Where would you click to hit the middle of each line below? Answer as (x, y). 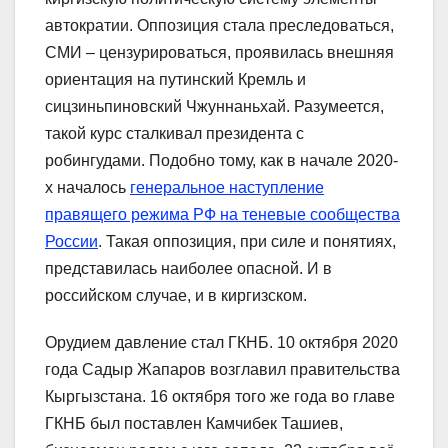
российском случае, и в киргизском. (176, 295)
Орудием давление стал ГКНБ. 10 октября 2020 (221, 342)
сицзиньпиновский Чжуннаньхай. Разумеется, (214, 106)
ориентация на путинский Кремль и (175, 79)
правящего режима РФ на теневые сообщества (222, 214)
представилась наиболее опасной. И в (188, 268)
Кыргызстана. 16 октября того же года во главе (220, 396)
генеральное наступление (227, 187)
